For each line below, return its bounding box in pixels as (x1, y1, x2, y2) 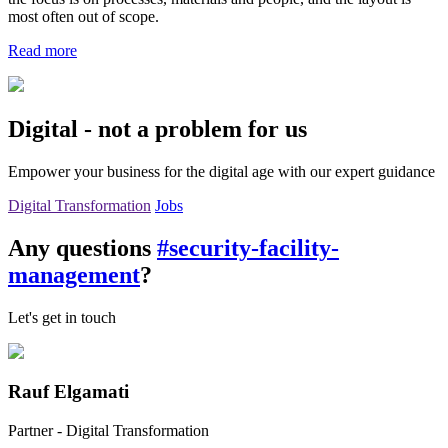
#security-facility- (157, 234, 339, 261)
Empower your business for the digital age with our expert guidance (8, 162, 435, 180)
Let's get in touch (8, 308, 116, 326)
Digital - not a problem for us (8, 115, 307, 142)
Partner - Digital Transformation (8, 422, 209, 439)
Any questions (8, 234, 157, 261)
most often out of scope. (8, 7, 159, 25)
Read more (8, 41, 77, 59)
